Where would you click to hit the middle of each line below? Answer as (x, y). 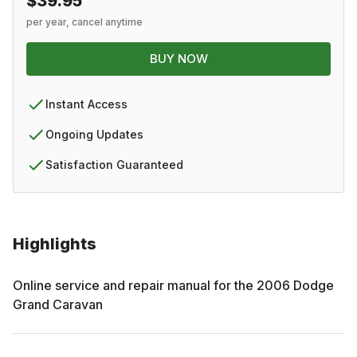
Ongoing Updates (94, 134)
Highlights (55, 243)
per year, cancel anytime (84, 22)
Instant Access (86, 104)
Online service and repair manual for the (135, 285)
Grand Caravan (58, 304)
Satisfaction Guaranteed (114, 164)
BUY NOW (178, 58)
